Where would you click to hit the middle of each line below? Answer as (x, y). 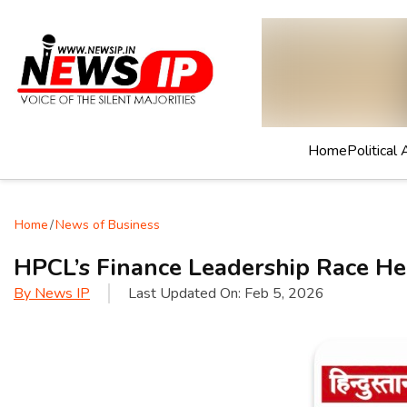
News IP (62, 293)
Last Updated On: (186, 293)
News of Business (108, 225)
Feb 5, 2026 (284, 293)
